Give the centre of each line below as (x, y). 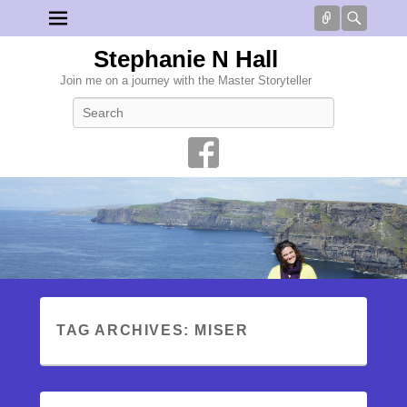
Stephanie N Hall (185, 59)
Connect (367, 18)
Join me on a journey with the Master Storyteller (185, 80)
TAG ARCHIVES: (126, 330)
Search (222, 106)
